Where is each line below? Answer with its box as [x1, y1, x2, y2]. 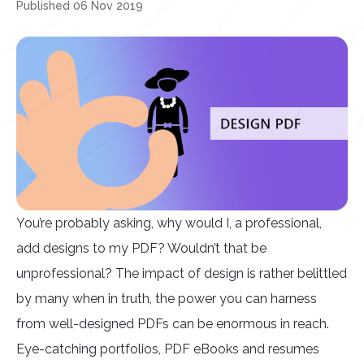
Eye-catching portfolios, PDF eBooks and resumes [16, 341, 319, 357]
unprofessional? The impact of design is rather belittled [16, 266, 347, 282]
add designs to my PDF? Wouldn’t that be [16, 240, 266, 257]
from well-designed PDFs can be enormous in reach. [16, 316, 329, 332]
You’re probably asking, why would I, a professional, [16, 215, 322, 232]
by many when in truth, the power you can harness [16, 291, 317, 307]
